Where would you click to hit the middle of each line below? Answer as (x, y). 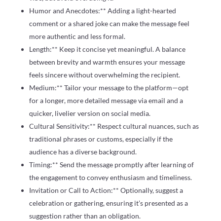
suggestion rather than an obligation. (85, 216)
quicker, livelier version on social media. (90, 113)
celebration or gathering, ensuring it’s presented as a (108, 203)
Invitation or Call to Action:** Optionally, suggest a (106, 190)
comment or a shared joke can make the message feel (109, 23)
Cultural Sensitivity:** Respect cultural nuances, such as (114, 126)
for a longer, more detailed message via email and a (106, 100)
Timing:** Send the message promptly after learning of (111, 164)
